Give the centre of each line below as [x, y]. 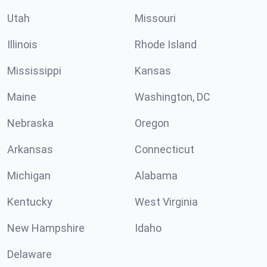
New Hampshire [46, 228]
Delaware [30, 254]
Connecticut [164, 150]
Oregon [152, 123]
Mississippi [34, 71]
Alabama [156, 176]
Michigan [29, 176]
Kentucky [30, 202]
